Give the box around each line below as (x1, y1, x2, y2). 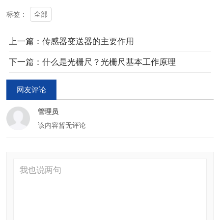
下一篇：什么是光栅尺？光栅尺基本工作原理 (8, 57, 176, 67)
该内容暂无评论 (37, 121, 86, 130)
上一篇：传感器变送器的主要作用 (8, 37, 134, 46)
